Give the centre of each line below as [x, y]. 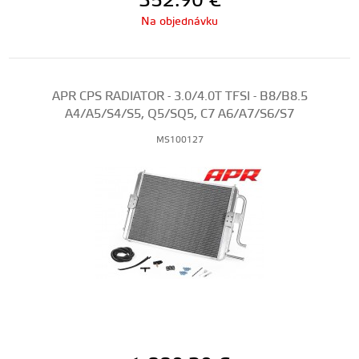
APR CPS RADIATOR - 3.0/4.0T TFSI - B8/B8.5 [179, 97]
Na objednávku [179, 22]
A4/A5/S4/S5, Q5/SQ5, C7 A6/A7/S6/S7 [179, 114]
